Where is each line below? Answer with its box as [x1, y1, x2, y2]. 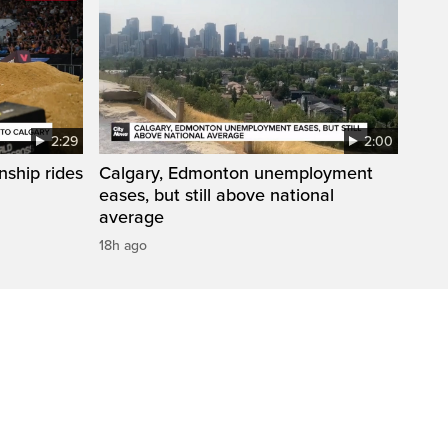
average [99, 205, 164, 228]
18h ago [99, 236, 147, 254]
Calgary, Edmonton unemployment [99, 161, 373, 184]
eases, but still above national [99, 183, 334, 206]
